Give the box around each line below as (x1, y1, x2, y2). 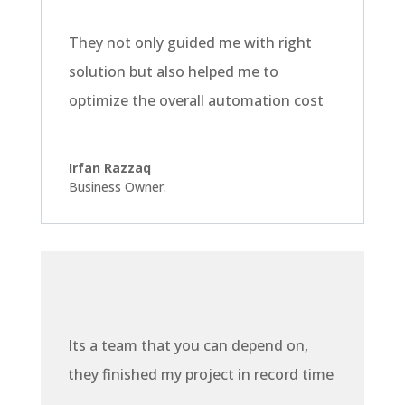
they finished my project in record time (67, 363, 334, 384)
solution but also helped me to (68, 61, 278, 82)
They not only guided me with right (68, 33, 312, 53)
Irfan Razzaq (68, 159, 151, 177)
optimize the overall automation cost (68, 90, 324, 111)
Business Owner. (68, 178, 166, 196)
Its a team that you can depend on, (67, 334, 308, 355)
